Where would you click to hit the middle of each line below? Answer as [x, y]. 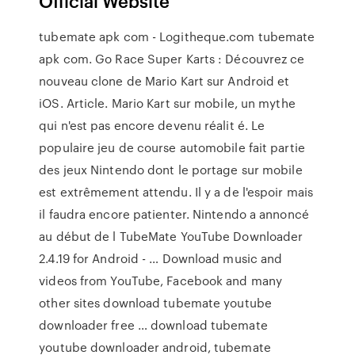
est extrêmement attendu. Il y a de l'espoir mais [176, 192]
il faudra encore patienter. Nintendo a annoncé [174, 214]
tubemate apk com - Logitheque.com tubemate [177, 36]
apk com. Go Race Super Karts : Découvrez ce [172, 59]
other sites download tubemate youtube [155, 303]
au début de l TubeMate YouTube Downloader [171, 236]
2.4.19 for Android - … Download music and [161, 258]
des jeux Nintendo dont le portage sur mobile [171, 170]
